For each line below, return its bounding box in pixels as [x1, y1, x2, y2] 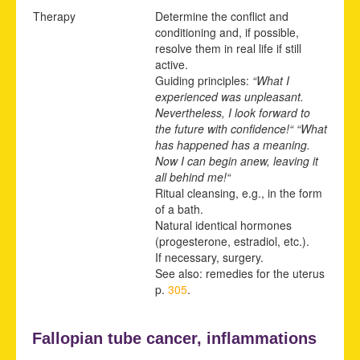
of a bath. [155, 200, 203, 217]
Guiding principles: [155, 72, 252, 88]
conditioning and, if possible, [155, 23, 299, 40]
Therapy [33, 7, 76, 24]
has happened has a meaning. [155, 136, 310, 153]
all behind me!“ [155, 168, 231, 185]
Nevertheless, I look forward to [155, 104, 310, 121]
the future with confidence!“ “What [155, 120, 327, 137]
